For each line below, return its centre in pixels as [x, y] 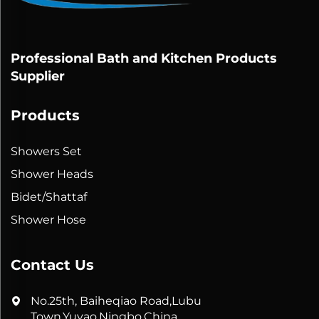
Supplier [38, 76]
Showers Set [46, 151]
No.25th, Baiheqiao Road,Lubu [116, 300]
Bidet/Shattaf [49, 197]
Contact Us [52, 265]
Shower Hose [48, 219]
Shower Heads [52, 174]
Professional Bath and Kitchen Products [144, 58]
